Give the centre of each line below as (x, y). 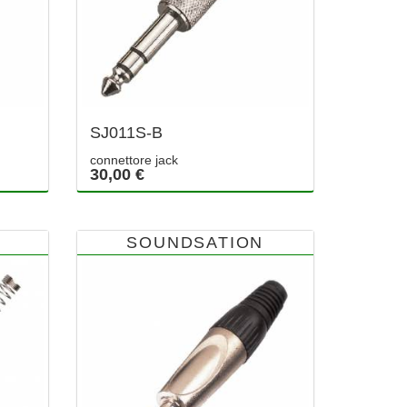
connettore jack (134, 160)
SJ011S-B (126, 133)
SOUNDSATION (195, 243)
